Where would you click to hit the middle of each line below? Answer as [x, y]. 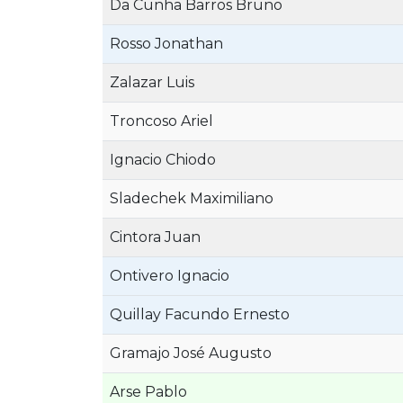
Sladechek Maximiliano [192, 198]
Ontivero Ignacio [170, 276]
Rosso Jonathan [166, 44]
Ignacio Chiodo [163, 160]
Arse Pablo [148, 392]
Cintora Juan [155, 237]
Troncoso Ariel [161, 121]
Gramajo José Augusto [191, 353]
